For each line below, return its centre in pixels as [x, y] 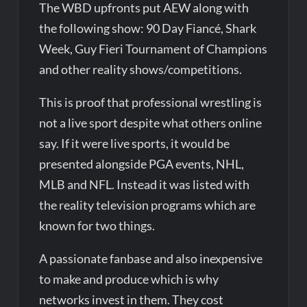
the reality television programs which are [148, 205]
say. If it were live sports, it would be [135, 143]
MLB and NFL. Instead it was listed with [145, 184]
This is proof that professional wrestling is [151, 102]
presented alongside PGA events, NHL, [142, 163]
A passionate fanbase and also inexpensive [151, 258]
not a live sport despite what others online [151, 122]
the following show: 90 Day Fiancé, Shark [148, 28]
